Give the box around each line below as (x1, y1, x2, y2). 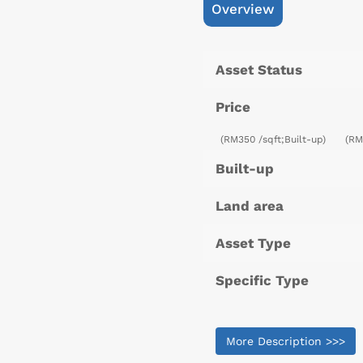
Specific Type (216, 272, 309, 289)
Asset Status (216, 62, 302, 79)
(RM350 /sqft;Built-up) (220, 134, 329, 146)
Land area (216, 198, 284, 215)
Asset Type (216, 235, 291, 252)
